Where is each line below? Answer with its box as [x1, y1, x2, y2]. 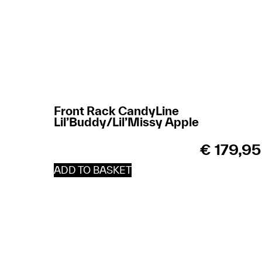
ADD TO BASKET [54, 164, 132, 175]
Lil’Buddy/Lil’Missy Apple [54, 115, 199, 129]
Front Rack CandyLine [54, 104, 179, 118]
